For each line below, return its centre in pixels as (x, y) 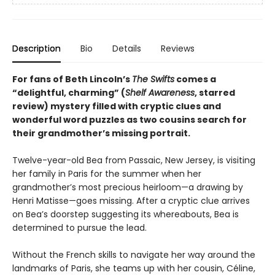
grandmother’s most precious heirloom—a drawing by (128, 188)
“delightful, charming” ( (69, 93)
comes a (195, 79)
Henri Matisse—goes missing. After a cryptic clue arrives (131, 201)
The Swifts (153, 79)
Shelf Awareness (160, 93)
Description (37, 49)
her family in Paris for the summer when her (107, 174)
